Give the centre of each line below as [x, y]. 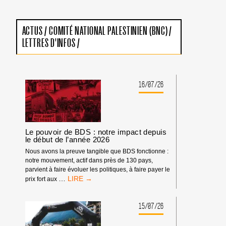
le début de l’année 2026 [67, 139]
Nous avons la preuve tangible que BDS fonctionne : [97, 151]
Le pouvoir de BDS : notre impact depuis [96, 132]
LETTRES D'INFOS [49, 43]
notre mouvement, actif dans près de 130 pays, [89, 160]
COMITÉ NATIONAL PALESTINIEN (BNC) [108, 31]
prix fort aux [42, 179]
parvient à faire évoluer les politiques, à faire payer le [97, 169]
